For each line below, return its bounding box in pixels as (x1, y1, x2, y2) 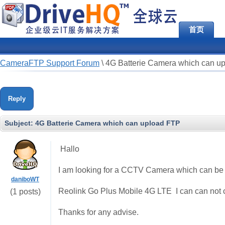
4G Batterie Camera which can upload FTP (35, 119, 180, 127)
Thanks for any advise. (58, 208, 139, 216)
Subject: (5, 119, 35, 127)
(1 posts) (10, 187, 41, 196)
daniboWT (11, 176, 39, 183)
